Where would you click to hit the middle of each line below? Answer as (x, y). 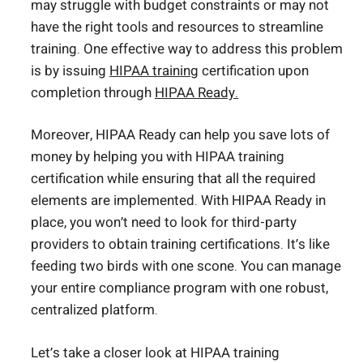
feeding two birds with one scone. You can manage (186, 267)
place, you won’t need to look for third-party (164, 223)
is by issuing (70, 70)
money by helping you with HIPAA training (158, 157)
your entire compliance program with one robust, (179, 288)
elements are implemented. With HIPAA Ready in (178, 201)
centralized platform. (94, 310)
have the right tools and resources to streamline (177, 27)
